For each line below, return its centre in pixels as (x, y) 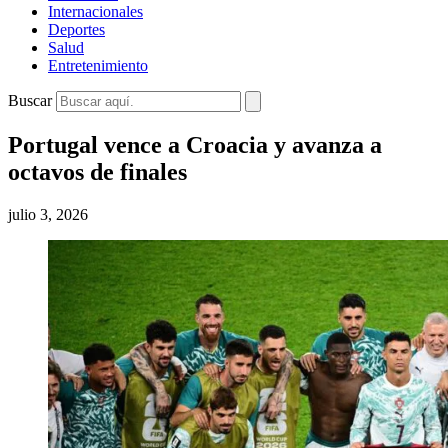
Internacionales (95, 11)
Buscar (30, 100)
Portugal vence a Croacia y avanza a (195, 144)
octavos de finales (97, 171)
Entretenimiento (98, 65)
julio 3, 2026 (48, 214)
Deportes (76, 29)
